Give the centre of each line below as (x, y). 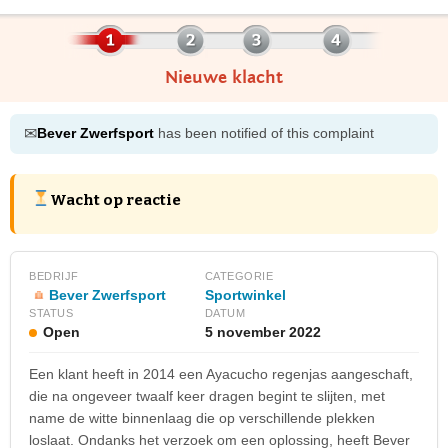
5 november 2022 (262, 331)
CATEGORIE (238, 275)
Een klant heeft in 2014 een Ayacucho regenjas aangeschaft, (221, 373)
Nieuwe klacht (224, 77)
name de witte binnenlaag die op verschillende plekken (202, 417)
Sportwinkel (245, 294)
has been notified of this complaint (264, 133)
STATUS (51, 312)
